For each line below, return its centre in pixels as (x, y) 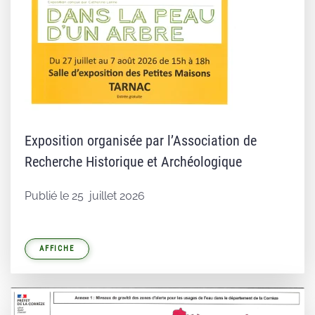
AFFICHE (57, 249)
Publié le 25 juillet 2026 (85, 196)
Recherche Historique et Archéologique (133, 162)
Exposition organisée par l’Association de (141, 141)
